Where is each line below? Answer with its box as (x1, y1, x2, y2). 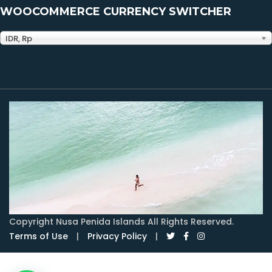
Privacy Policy (87, 230, 147, 243)
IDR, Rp (5, 32, 32, 44)
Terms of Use (9, 230, 68, 243)
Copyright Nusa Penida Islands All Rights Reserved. (9, 216, 234, 228)
